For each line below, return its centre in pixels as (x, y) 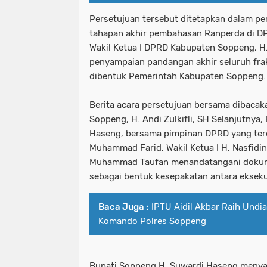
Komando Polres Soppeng (152, 221)
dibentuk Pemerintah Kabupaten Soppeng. (178, 76)
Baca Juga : (123, 207)
